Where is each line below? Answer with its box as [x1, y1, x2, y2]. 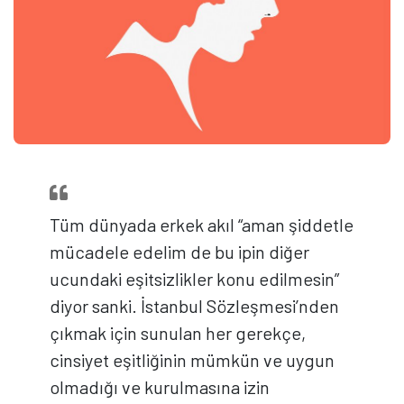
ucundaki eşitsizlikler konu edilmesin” [50, 267, 339, 289]
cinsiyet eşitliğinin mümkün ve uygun [50, 348, 335, 371]
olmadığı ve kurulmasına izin [50, 375, 270, 398]
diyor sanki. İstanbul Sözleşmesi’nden [50, 294, 339, 317]
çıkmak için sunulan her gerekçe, [50, 321, 306, 344]
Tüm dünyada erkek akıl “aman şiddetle [50, 213, 353, 235]
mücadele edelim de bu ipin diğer [50, 240, 309, 262]
